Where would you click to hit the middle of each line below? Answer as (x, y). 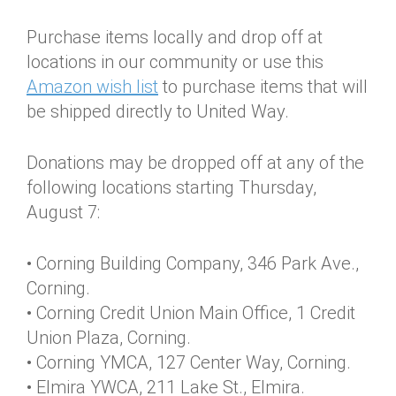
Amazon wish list (92, 86)
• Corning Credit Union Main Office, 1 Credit (191, 312)
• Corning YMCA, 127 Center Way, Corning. (189, 362)
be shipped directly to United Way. (158, 111)
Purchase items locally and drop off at (175, 37)
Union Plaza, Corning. (111, 337)
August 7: (63, 212)
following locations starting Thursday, (171, 187)
